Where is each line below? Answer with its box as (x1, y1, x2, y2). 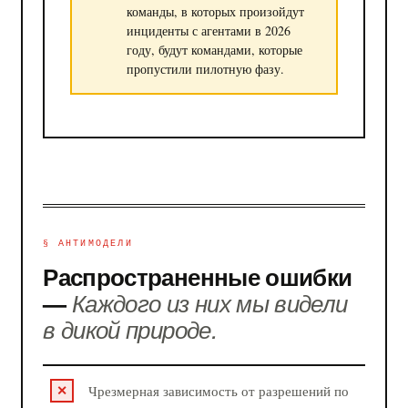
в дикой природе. (43, 311, 217, 345)
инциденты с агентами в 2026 (126, 22, 291, 40)
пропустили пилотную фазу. (126, 60, 284, 78)
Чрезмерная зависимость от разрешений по (88, 381, 350, 400)
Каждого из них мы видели (72, 285, 348, 319)
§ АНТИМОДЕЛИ (43, 238, 133, 249)
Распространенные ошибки (43, 259, 352, 293)
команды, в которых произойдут (126, 3, 304, 21)
